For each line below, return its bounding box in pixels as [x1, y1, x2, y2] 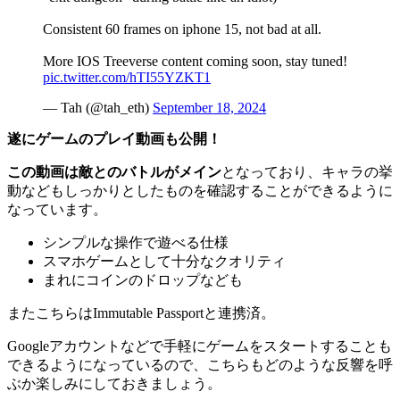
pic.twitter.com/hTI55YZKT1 [43, 70, 211, 86]
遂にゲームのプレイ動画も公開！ [7, 131, 221, 147]
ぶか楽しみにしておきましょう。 [7, 376, 221, 392]
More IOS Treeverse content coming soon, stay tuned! [43, 54, 347, 70]
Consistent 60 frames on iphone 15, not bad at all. [43, 21, 321, 37]
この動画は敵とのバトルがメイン [7, 164, 221, 180]
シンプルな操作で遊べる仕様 [43, 235, 229, 251]
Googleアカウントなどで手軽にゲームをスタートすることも [7, 338, 392, 354]
